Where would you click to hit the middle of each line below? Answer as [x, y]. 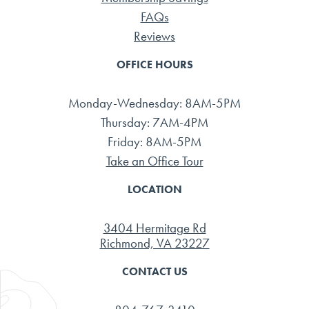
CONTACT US [154, 271]
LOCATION [154, 189]
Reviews [154, 36]
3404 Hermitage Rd [154, 228]
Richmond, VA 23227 [154, 243]
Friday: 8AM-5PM [154, 141]
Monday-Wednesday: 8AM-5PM [154, 103]
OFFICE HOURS [154, 64]
